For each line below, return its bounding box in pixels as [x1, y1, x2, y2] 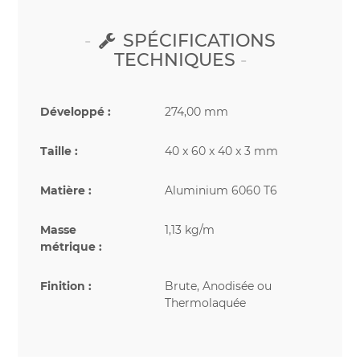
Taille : [40, 143, 78, 158]
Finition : [40, 278, 92, 293]
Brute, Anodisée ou [165, 278, 272, 293]
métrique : [40, 239, 102, 254]
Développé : [40, 104, 111, 119]
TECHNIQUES [113, 48, 235, 71]
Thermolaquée [165, 295, 246, 310]
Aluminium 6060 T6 [165, 182, 277, 198]
